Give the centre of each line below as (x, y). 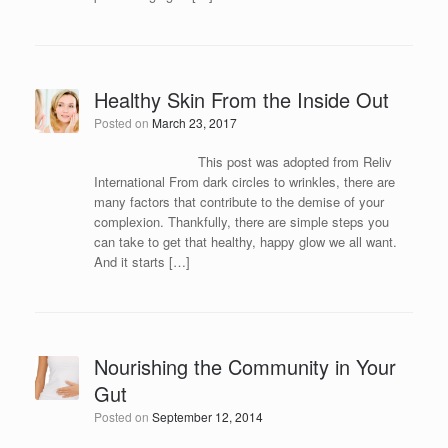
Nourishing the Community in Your (244, 366)
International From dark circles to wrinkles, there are (244, 181)
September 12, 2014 (207, 416)
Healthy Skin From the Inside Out (241, 99)
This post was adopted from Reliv (242, 161)
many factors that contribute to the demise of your (238, 201)
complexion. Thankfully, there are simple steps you (241, 221)
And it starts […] (141, 261)
